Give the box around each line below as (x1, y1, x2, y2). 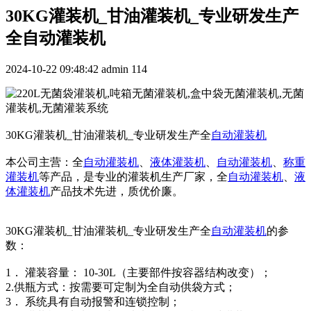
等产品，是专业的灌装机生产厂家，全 (39, 170, 228, 183)
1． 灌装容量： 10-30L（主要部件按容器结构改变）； (6, 266, 271, 278)
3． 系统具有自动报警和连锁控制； (6, 295, 180, 308)
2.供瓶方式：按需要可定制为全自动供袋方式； (6, 280, 236, 293)
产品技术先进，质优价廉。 (50, 185, 183, 197)
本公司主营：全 (6, 155, 83, 168)
